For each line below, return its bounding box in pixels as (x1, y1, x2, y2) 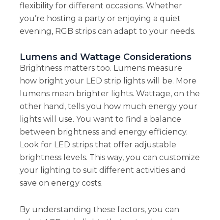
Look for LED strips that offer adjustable (19, 140, 176, 150)
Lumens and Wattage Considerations (19, 51, 192, 63)
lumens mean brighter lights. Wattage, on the (19, 89, 200, 99)
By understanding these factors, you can (19, 205, 179, 215)
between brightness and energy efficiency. (19, 127, 188, 137)
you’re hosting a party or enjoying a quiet (19, 14, 181, 24)
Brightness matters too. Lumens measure (19, 63, 182, 73)
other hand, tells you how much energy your (19, 102, 197, 111)
